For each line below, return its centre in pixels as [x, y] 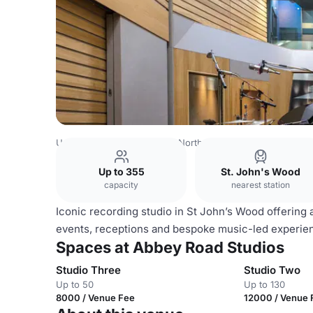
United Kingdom [91, 143]
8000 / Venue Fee [95, 298]
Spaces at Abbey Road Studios [170, 247]
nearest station [260, 185]
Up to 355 [121, 172]
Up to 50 [75, 284]
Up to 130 [265, 284]
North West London [220, 143]
